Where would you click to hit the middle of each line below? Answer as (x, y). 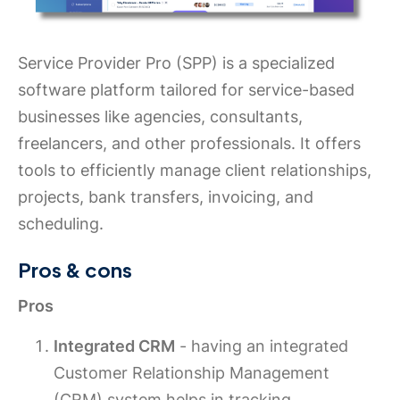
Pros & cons (75, 270)
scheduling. (61, 224)
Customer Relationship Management (192, 373)
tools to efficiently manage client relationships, (195, 171)
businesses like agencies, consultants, (160, 117)
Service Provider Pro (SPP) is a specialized (176, 63)
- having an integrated (262, 346)
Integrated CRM (114, 346)
